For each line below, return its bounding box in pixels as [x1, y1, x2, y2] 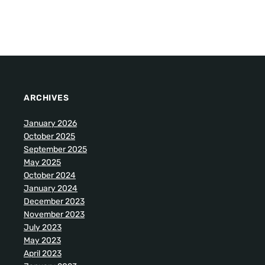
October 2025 [24, 131, 75, 142]
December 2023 [24, 196, 85, 207]
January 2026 [24, 118, 77, 129]
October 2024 [24, 170, 76, 181]
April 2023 [24, 248, 62, 259]
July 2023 [24, 222, 62, 233]
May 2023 [24, 235, 61, 246]
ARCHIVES [24, 93, 69, 104]
